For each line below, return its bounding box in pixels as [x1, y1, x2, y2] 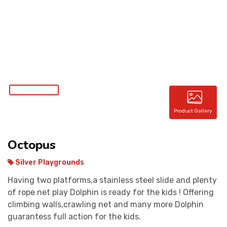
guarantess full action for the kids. [8, 212, 141, 221]
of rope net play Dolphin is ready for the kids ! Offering [8, 187, 214, 197]
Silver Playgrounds [14, 158, 84, 167]
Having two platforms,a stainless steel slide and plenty [8, 175, 217, 185]
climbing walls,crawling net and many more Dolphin [8, 200, 204, 209]
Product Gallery [174, 108, 213, 114]
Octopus [8, 137, 56, 153]
